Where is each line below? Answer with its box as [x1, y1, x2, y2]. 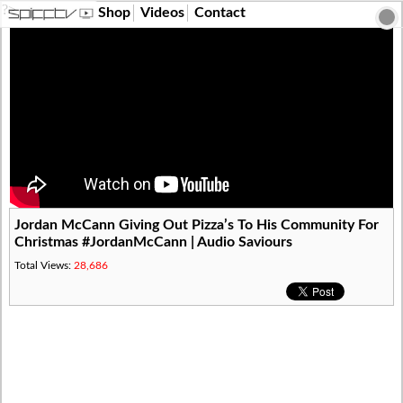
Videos [140, 5, 184, 20]
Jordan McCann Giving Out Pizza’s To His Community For [14, 218, 380, 232]
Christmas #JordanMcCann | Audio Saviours [14, 235, 293, 249]
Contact [194, 5, 246, 20]
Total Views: [14, 259, 75, 271]
